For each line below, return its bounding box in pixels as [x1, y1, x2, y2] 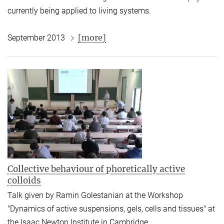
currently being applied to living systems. [7, 6, 151, 16]
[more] [78, 32, 106, 43]
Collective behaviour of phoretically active [7, 163, 185, 175]
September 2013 [7, 33, 67, 43]
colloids [7, 175, 41, 186]
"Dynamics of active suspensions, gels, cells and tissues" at [7, 204, 215, 214]
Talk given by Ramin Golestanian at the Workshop [7, 190, 183, 200]
